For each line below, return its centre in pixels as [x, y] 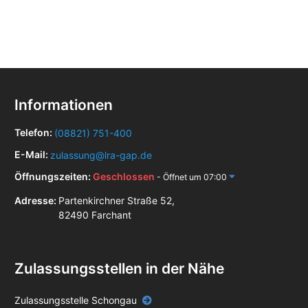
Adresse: [36, 201]
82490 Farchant [95, 215]
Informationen [64, 105]
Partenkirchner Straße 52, [117, 201]
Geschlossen [125, 177]
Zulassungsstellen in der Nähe [119, 269]
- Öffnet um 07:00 [192, 177]
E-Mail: [32, 155]
